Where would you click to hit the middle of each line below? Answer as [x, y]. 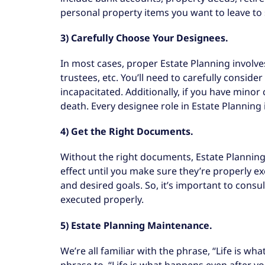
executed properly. [102, 200]
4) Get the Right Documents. [127, 132]
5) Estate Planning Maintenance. [136, 225]
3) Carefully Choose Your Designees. [144, 38]
